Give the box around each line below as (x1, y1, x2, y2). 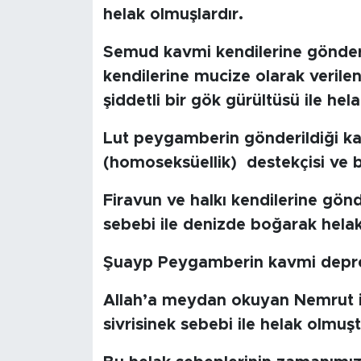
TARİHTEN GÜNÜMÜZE (43, 154, 203, 168)
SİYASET (43, 318, 108, 332)
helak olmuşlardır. (102, 6, 243, 23)
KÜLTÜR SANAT (43, 72, 156, 85)
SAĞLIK (43, 277, 99, 291)
